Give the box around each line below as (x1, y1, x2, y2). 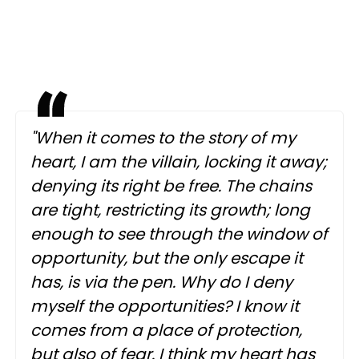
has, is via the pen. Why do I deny (30, 270, 292, 293)
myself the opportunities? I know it (30, 294, 299, 317)
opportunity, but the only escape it (30, 246, 303, 269)
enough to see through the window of (30, 222, 328, 245)
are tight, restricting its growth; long (30, 198, 310, 221)
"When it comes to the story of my (30, 126, 296, 149)
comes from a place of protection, (30, 318, 302, 341)
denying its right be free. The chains (30, 174, 312, 197)
